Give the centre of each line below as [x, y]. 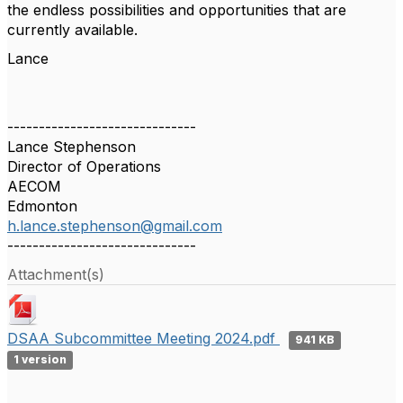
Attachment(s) [56, 274]
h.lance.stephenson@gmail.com [115, 226]
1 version [40, 359]
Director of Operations [84, 166]
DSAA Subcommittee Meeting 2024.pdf [143, 338]
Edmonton [42, 206]
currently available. [75, 30]
